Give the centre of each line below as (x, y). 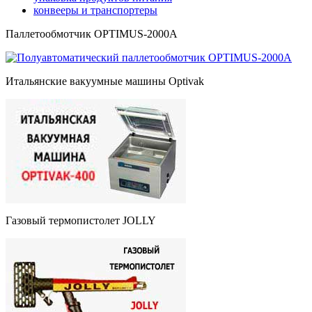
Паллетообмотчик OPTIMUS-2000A (92, 33)
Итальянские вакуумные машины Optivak (105, 81)
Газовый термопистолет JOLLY (81, 220)
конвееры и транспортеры (95, 10)
